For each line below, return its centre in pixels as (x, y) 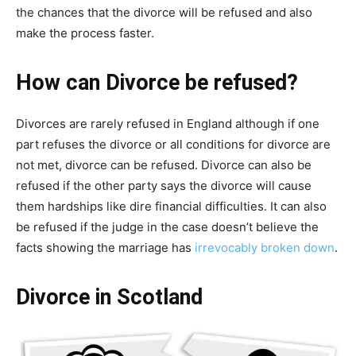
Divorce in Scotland (109, 297)
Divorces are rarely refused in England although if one (168, 123)
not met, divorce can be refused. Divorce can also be (164, 164)
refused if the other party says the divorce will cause (164, 185)
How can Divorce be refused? (157, 82)
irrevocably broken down (265, 247)
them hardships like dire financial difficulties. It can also (171, 206)
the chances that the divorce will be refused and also (164, 12)
